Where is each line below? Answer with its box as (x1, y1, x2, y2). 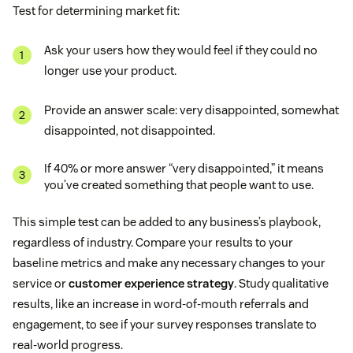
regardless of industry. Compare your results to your (13, 235, 293, 251)
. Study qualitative (234, 276, 329, 292)
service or (13, 276, 69, 292)
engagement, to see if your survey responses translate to (13, 317, 317, 333)
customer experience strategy (69, 276, 234, 292)
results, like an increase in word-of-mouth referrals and (13, 296, 309, 312)
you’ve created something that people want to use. (44, 177, 314, 193)
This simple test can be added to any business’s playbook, (13, 214, 321, 230)
